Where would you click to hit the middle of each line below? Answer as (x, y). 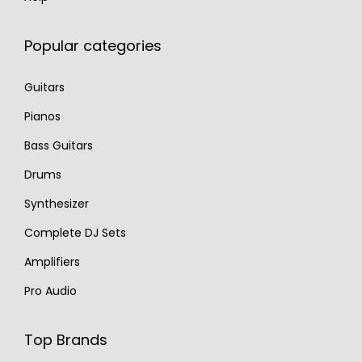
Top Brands (66, 340)
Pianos (42, 117)
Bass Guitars (59, 146)
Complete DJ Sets (75, 233)
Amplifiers (52, 262)
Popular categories (93, 46)
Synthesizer (57, 204)
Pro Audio (51, 291)
